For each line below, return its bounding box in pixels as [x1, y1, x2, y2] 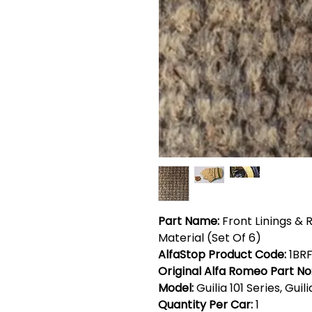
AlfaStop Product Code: [158, 247, 289, 263]
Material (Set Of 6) [158, 230, 261, 246]
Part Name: [158, 213, 219, 229]
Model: [158, 280, 194, 296]
